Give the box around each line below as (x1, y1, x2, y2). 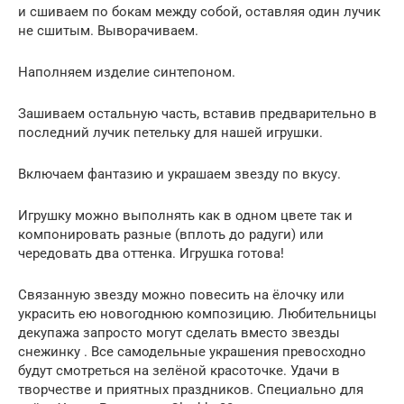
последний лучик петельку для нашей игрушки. (18, 124, 323, 142)
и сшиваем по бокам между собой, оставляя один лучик (18, 4, 381, 21)
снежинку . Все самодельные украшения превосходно (18, 344, 366, 361)
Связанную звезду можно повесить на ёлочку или (18, 287, 344, 304)
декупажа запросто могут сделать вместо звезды (18, 325, 340, 342)
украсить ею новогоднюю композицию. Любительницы (18, 306, 377, 323)
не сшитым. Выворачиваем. (18, 23, 198, 40)
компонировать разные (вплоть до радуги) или (18, 226, 324, 243)
